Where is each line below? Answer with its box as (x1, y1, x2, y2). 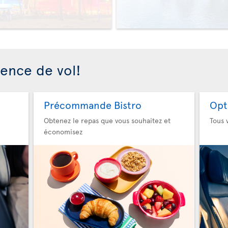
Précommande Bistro (43, 98, 141, 112)
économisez (43, 127, 82, 136)
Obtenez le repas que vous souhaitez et (43, 116, 170, 125)
